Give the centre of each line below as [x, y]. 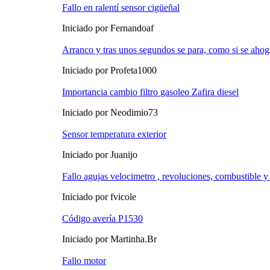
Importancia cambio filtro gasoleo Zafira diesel [150, 92]
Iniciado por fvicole [99, 197]
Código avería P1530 [102, 219]
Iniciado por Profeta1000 [109, 71]
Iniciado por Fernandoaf [108, 28]
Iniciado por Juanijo [100, 155]
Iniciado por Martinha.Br [109, 239]
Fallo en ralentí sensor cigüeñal [121, 8]
